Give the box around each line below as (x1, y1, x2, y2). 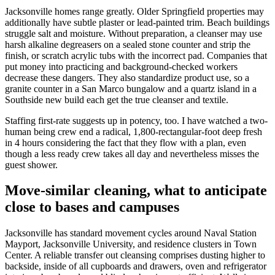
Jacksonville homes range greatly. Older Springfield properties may (5, 6, 264, 17)
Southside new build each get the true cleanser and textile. (5, 94, 228, 105)
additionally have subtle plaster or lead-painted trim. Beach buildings (5, 17, 269, 28)
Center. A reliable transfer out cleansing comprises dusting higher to (5, 250, 265, 261)
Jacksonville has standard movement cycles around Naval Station (5, 228, 257, 239)
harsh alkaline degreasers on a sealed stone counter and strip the (5, 39, 250, 50)
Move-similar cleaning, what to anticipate (5, 182, 267, 199)
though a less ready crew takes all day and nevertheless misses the (5, 148, 259, 159)
